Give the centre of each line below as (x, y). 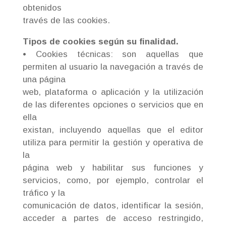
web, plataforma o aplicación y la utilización (113, 92)
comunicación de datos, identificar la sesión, (113, 206)
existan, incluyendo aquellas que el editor (113, 130)
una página (44, 79)
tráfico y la (44, 193)
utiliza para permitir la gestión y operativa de (113, 143)
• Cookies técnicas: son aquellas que (113, 54)
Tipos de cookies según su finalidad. (100, 42)
